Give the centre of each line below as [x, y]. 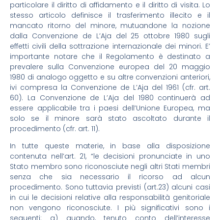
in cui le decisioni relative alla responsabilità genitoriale [110, 197]
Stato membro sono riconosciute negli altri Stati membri [110, 166]
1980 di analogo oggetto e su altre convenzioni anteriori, [110, 77]
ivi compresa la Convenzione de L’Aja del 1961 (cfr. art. [110, 87]
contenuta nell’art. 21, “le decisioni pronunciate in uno [110, 156]
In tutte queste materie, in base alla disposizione [110, 146]
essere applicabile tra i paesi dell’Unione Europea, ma [110, 108]
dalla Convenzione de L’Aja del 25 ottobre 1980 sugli [110, 36]
